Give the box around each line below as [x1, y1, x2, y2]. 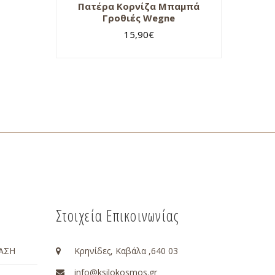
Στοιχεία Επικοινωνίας [56, 204, 180, 226]
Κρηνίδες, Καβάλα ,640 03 [74, 244, 178, 257]
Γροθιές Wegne [103, 11, 175, 24]
